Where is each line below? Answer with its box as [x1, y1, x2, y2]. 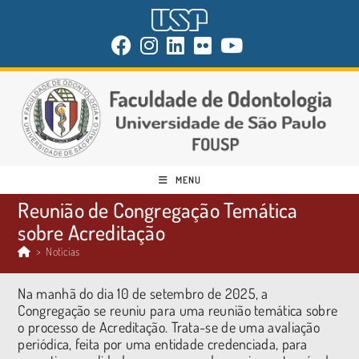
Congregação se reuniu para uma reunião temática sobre [18, 301, 338, 319]
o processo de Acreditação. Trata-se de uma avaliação [18, 317, 321, 336]
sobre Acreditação [18, 218, 165, 245]
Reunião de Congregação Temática [18, 196, 298, 223]
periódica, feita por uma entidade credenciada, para [18, 334, 308, 353]
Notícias [46, 244, 80, 258]
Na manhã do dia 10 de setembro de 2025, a [18, 284, 268, 302]
